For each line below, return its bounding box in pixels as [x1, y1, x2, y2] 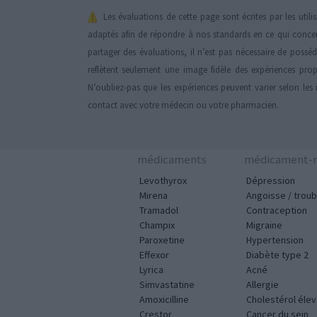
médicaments [137, 151, 207, 168]
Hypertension [246, 234, 304, 247]
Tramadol [139, 204, 178, 217]
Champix [139, 219, 175, 232]
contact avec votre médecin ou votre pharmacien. [87, 98, 279, 111]
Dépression [246, 174, 295, 188]
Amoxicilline [139, 293, 189, 306]
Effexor [139, 248, 169, 262]
